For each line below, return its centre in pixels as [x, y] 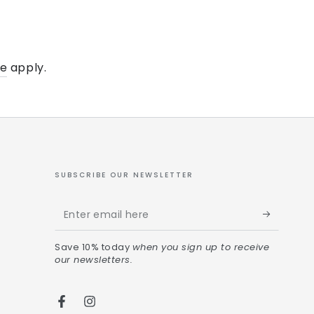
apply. [27, 67]
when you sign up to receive [201, 247]
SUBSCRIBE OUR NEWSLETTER [124, 175]
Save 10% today [94, 247]
